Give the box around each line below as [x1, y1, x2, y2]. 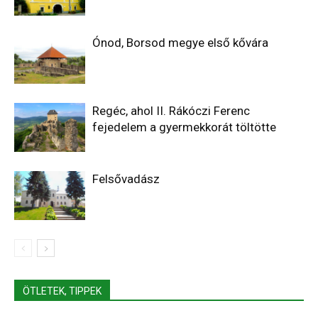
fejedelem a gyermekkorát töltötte [92, 120, 276, 135]
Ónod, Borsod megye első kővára [92, 35, 268, 50]
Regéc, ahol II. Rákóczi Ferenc [92, 104, 250, 119]
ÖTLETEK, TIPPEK [23, 285, 102, 297]
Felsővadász [92, 172, 160, 187]
